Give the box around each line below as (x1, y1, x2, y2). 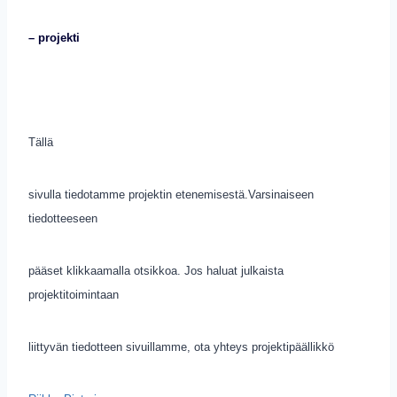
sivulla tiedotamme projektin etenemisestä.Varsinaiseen (28, 188, 314, 201)
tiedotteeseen (28, 212, 97, 225)
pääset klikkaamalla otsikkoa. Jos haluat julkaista (28, 264, 284, 277)
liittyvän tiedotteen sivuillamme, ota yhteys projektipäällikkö (28, 340, 334, 354)
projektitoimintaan (28, 288, 119, 301)
